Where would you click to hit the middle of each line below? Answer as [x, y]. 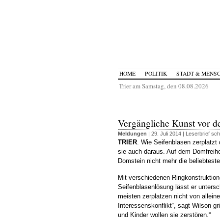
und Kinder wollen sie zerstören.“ [164, 215]
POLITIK [156, 73]
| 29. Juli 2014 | [166, 134]
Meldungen [132, 134]
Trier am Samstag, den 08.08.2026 [164, 86]
